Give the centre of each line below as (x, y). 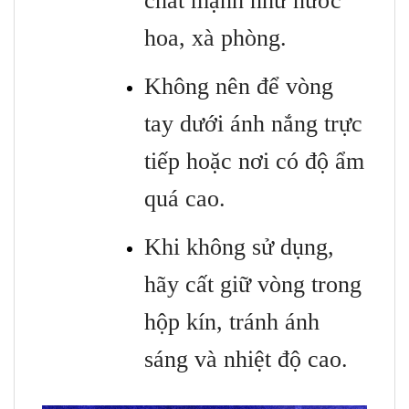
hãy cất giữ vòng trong (253, 285)
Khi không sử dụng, (239, 247)
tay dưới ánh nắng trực (253, 124)
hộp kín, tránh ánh (232, 322)
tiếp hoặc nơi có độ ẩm (254, 162)
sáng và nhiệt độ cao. (246, 360)
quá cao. (185, 199)
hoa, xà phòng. (215, 38)
